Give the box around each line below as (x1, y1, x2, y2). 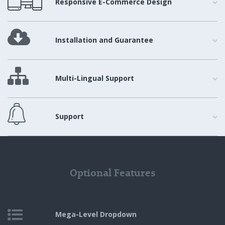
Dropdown (100, 209, 137, 219)
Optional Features (69, 166, 156, 179)
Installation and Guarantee (55, 35, 153, 45)
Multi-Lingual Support (55, 73, 134, 83)
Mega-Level (55, 209, 100, 219)
